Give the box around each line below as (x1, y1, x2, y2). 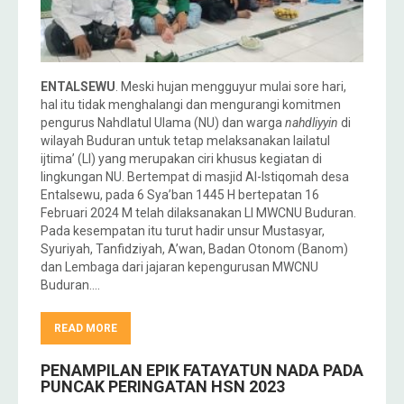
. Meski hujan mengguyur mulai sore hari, (115, 78, 346, 94)
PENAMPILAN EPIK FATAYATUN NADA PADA (41, 360, 363, 380)
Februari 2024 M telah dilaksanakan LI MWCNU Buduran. (41, 205, 356, 220)
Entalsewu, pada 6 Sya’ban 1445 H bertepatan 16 (41, 187, 319, 202)
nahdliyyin (285, 115, 338, 130)
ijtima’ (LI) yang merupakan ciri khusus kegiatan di (41, 151, 322, 166)
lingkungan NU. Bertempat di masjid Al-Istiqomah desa (41, 169, 349, 184)
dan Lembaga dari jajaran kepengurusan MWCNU (41, 259, 318, 274)
